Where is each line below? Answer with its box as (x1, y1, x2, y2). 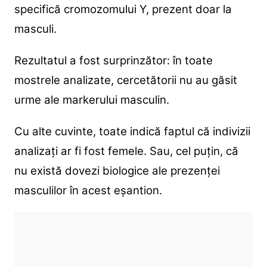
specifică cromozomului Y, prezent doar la (14, 2, 232, 17)
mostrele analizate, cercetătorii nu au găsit (14, 73, 237, 88)
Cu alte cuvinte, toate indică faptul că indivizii (14, 125, 250, 139)
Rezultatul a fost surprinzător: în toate (14, 54, 213, 68)
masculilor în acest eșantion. (14, 184, 162, 198)
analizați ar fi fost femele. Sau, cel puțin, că (14, 144, 238, 159)
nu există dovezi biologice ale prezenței (14, 164, 220, 178)
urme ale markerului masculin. (14, 93, 169, 107)
